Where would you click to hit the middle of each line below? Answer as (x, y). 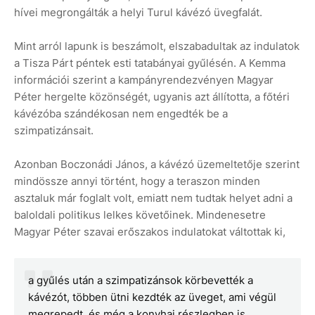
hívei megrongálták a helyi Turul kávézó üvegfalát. (138, 13)
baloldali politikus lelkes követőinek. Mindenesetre (140, 215)
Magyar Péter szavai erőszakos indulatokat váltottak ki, (151, 232)
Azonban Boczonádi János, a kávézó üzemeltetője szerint (157, 165)
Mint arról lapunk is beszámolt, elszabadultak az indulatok (157, 46)
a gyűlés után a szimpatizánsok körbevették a (141, 281)
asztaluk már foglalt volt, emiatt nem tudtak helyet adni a (153, 198)
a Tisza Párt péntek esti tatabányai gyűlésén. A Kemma (150, 63)
